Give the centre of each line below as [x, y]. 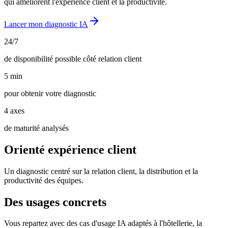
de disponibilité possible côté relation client [73, 59]
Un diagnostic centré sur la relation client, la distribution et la [101, 171]
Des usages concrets [55, 202]
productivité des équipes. [44, 180]
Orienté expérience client [70, 149]
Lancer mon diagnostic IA [46, 24]
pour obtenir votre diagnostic [50, 93]
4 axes [14, 110]
